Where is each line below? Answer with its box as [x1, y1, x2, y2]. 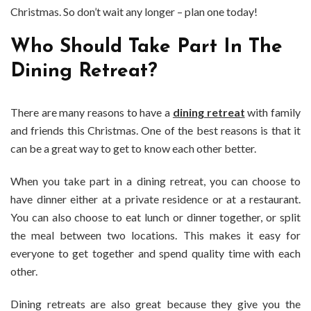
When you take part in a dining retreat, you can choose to [10, 174, 301, 188]
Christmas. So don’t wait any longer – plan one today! [10, 5, 258, 19]
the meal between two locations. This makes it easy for [10, 228, 301, 242]
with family [244, 106, 301, 119]
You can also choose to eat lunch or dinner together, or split [10, 210, 301, 224]
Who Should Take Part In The [10, 37, 283, 58]
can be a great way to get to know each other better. [10, 142, 256, 155]
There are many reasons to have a [10, 106, 173, 119]
